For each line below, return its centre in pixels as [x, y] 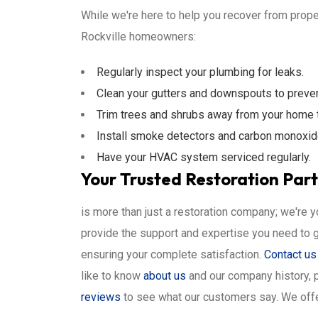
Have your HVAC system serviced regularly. [204, 157]
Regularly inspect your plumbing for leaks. [200, 72]
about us [165, 276]
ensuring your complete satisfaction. [172, 254]
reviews [101, 297]
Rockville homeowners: [138, 37]
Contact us [290, 254]
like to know [112, 276]
